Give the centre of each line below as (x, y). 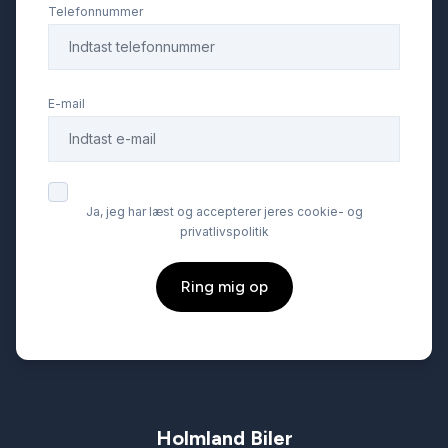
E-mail (66, 103)
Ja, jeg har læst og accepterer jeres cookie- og (224, 211)
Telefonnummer (95, 11)
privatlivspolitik (224, 231)
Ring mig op (224, 286)
